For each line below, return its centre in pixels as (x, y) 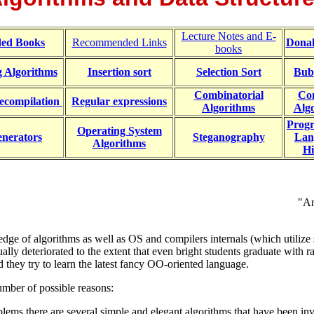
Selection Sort (228, 71)
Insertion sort (119, 71)
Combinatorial (228, 95)
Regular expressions (119, 101)
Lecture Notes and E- (228, 36)
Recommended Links (119, 42)
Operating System (119, 130)
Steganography (228, 137)
